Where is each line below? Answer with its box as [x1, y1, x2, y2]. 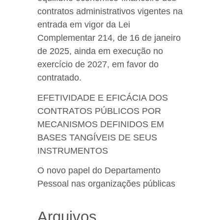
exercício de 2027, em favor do [37, 59, 159, 70]
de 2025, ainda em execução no [37, 46, 163, 56]
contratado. [37, 73, 82, 83]
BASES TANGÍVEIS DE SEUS [37, 132, 157, 142]
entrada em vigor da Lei [37, 20, 130, 30]
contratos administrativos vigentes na [37, 6, 183, 17]
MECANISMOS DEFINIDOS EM [37, 119, 164, 129]
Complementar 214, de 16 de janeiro [37, 33, 181, 43]
